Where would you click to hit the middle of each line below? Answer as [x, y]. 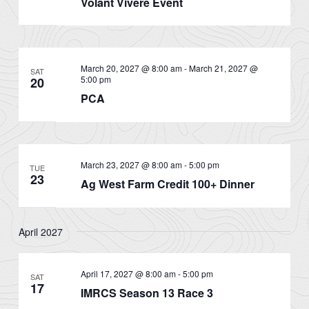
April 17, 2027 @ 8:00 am [128, 273]
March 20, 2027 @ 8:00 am [131, 68]
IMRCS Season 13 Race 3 [147, 292]
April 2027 [41, 231]
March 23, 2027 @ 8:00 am [131, 165]
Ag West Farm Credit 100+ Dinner [167, 184]
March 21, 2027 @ [223, 68]
